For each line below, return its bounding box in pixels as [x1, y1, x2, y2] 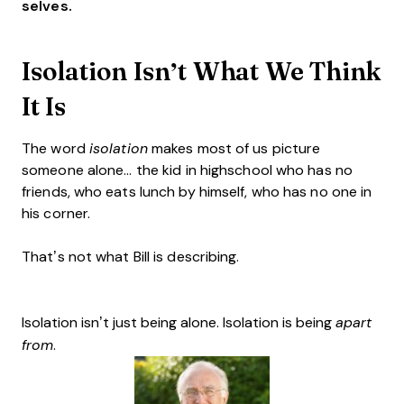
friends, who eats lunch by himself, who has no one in [22, 184, 372, 199]
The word [22, 141, 89, 156]
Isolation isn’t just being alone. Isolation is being [22, 315, 335, 330]
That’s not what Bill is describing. [22, 249, 240, 264]
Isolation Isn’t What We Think [22, 52, 382, 89]
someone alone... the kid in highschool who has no [22, 162, 353, 178]
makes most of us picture [147, 141, 321, 156]
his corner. [22, 206, 91, 221]
